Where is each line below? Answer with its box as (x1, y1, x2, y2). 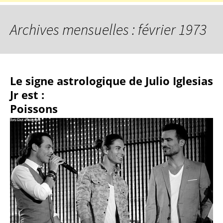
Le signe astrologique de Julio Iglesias (10, 73, 213, 88)
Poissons (10, 101, 58, 116)
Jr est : (10, 87, 44, 102)
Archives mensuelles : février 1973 (10, 20, 207, 39)
